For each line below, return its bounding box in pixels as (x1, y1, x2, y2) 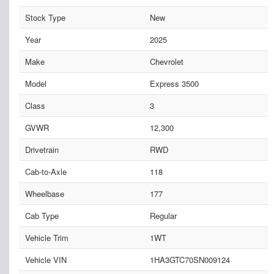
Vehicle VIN (25, 253, 67, 265)
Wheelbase (25, 187, 64, 199)
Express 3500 (149, 77, 199, 89)
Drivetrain (25, 143, 59, 155)
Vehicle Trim (25, 231, 68, 243)
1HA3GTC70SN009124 (149, 253, 230, 265)
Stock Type (25, 11, 65, 23)
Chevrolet (149, 55, 183, 67)
